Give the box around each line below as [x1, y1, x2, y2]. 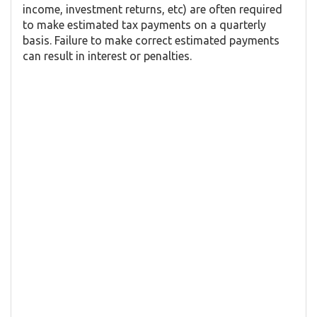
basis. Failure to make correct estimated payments [23, 34, 279, 47]
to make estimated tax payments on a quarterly [23, 18, 266, 32]
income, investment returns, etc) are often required [23, 3, 282, 16]
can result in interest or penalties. [23, 50, 192, 63]
